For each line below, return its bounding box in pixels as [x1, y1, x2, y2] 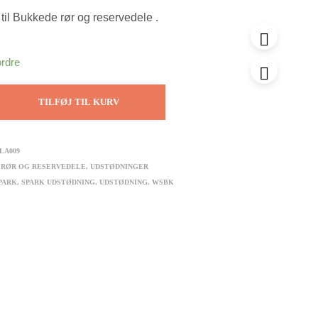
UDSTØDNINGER [90, 163, 149, 170]
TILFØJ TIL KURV [38, 97, 120, 107]
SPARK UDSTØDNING [21, 178, 96, 186]
